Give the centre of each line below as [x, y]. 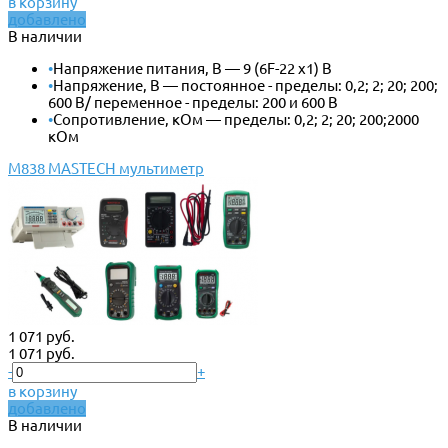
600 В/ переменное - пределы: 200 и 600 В [193, 102]
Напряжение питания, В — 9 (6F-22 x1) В [192, 68]
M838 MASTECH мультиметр [106, 168]
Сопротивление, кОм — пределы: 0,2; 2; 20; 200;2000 [236, 119]
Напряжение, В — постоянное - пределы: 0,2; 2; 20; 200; [245, 85]
